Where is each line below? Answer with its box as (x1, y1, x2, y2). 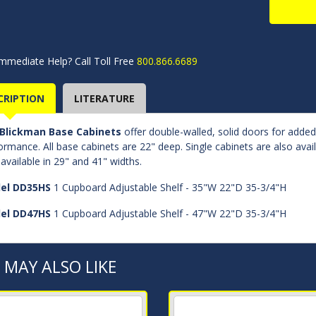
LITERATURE (74, 92, 135, 105)
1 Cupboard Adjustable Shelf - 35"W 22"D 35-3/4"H (51, 181, 286, 194)
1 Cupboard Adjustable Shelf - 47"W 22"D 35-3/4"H (51, 207, 286, 220)
